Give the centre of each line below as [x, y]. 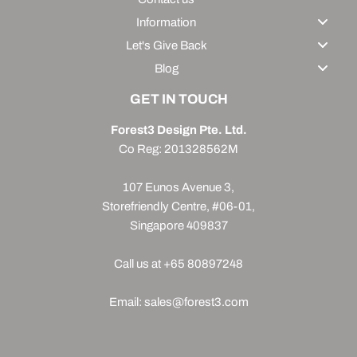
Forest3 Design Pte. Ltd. [178, 129]
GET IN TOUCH [178, 99]
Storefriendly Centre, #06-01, [178, 206]
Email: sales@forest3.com [178, 302]
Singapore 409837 [178, 225]
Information [166, 22]
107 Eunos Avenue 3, [178, 187]
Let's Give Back [166, 45]
